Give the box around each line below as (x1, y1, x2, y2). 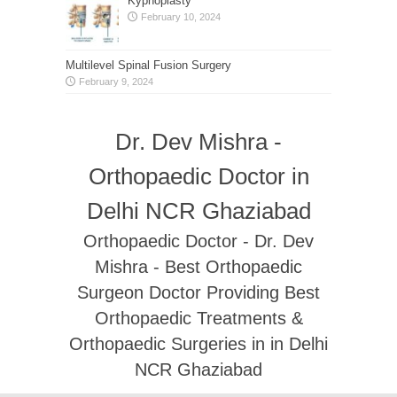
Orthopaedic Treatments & (94, 307, 303, 328)
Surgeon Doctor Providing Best (77, 282, 320, 302)
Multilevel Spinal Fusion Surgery (66, 58, 231, 72)
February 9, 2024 (79, 75, 153, 87)
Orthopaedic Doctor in (88, 162, 309, 190)
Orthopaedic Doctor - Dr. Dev (83, 230, 314, 251)
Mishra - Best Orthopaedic (95, 256, 302, 276)
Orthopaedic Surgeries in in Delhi (69, 333, 328, 354)
